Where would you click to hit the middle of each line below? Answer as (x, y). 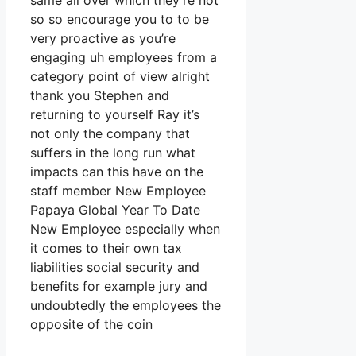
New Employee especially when (125, 229)
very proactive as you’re (103, 39)
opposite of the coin (91, 325)
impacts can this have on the (117, 172)
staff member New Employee (118, 191)
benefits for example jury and (119, 286)
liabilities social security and (115, 267)
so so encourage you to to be (120, 19)
